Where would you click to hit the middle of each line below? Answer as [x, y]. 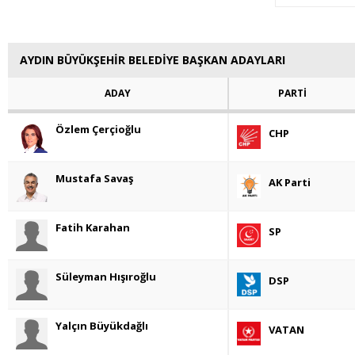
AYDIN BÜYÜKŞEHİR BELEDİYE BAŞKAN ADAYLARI [153, 60]
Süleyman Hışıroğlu [106, 277]
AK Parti [290, 183]
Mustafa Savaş [94, 179]
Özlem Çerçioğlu [98, 130]
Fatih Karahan [93, 228]
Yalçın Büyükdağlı [102, 326]
